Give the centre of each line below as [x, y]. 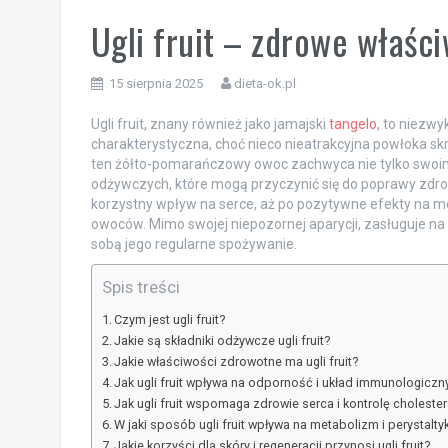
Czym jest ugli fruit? [170, 320]
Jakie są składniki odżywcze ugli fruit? [222, 341]
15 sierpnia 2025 [155, 84]
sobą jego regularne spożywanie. [193, 244]
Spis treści [140, 287]
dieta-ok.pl [264, 84]
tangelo [352, 124]
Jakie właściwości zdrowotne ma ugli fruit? [236, 362]
